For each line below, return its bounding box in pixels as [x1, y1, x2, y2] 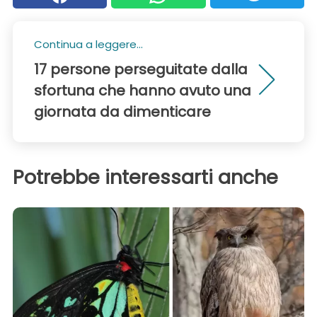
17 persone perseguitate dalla [34, 59, 248, 80]
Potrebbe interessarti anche [13, 164, 278, 191]
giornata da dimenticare [34, 102, 211, 122]
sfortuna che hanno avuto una [34, 81, 251, 101]
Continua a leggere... [34, 37, 143, 52]
